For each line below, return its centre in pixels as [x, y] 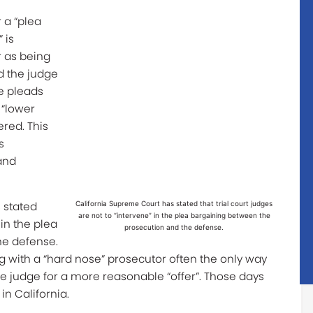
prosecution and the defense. [174, 227]
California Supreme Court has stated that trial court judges [174, 204]
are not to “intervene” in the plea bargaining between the [174, 216]
